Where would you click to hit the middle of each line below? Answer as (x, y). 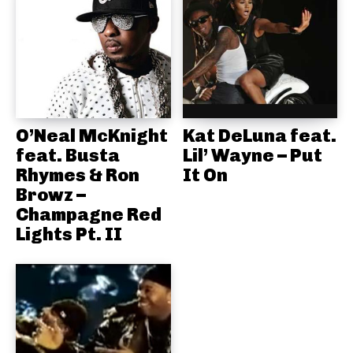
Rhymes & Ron (78, 175)
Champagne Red (89, 214)
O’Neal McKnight (92, 135)
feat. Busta (68, 155)
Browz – (51, 194)
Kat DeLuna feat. (259, 135)
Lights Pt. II (69, 234)
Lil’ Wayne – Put (252, 155)
